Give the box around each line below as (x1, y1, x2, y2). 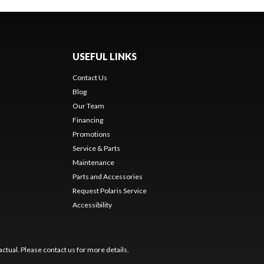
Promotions (72, 129, 110, 138)
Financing (72, 115, 103, 124)
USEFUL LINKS (72, 50, 137, 62)
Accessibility (72, 200, 112, 209)
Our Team (72, 101, 104, 110)
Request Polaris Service (72, 186, 147, 195)
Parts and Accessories (72, 171, 143, 181)
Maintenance (72, 157, 114, 167)
